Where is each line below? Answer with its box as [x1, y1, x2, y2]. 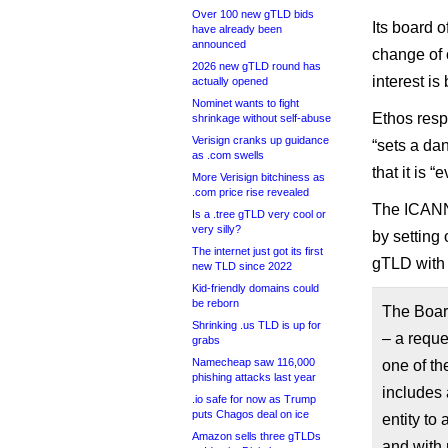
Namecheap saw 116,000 [192, 356, 315, 368]
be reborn [192, 297, 239, 309]
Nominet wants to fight [192, 97, 299, 109]
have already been [192, 23, 282, 35]
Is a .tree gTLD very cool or [192, 208, 326, 220]
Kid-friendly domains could [192, 282, 319, 294]
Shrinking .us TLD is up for [192, 319, 321, 331]
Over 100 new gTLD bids [192, 8, 314, 20]
